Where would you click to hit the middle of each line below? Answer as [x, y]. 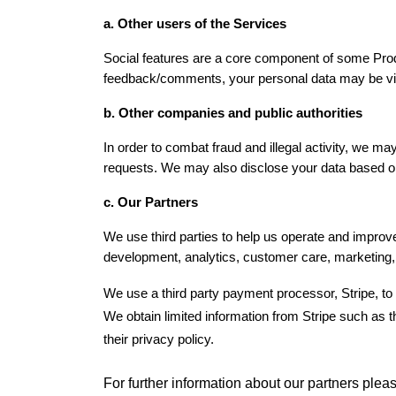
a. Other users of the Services [195, 24]
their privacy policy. [159, 339]
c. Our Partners [151, 202]
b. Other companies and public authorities [233, 113]
